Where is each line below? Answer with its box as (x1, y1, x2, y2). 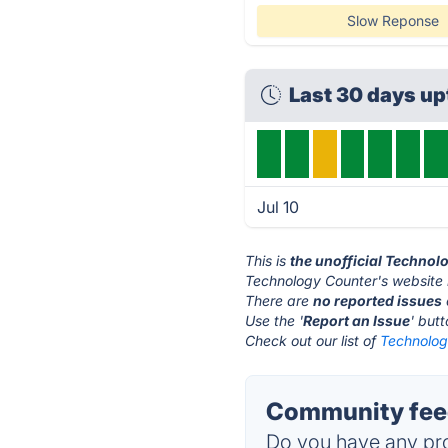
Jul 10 (257, 197, 300, 217)
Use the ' (245, 312, 304, 329)
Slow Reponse (346, 12, 439, 29)
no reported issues (313, 292, 443, 309)
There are (245, 292, 314, 309)
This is (245, 252, 291, 269)
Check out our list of (245, 332, 381, 349)
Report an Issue (303, 312, 411, 329)
